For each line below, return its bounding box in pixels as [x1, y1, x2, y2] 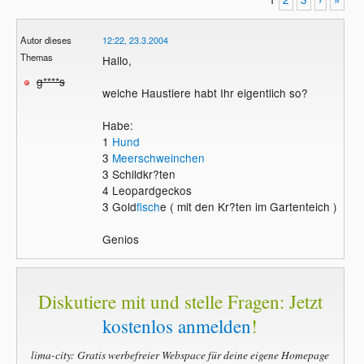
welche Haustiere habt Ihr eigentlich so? [102, 84, 308, 102]
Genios [102, 231, 139, 248]
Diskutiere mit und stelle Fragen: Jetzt [37, 289, 323, 314]
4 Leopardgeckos [102, 182, 192, 199]
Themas [20, 50, 54, 64]
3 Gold [102, 198, 136, 215]
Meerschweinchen [111, 149, 205, 167]
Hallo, [102, 52, 132, 69]
